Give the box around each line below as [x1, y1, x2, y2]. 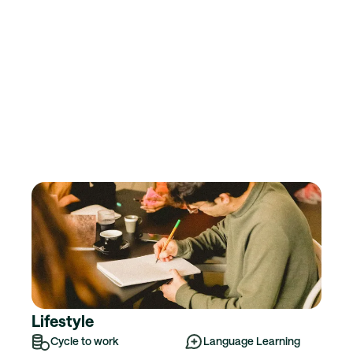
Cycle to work [50, 333, 118, 347]
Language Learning [203, 333, 300, 347]
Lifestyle [32, 310, 94, 330]
